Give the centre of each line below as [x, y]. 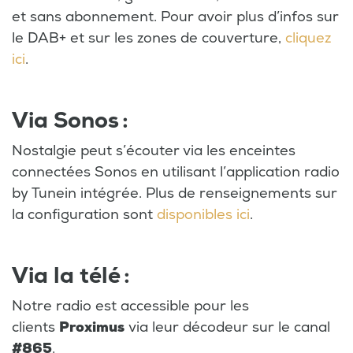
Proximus [92, 328]
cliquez [308, 39]
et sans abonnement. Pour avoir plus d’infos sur [175, 17]
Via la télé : [71, 277]
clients [35, 328]
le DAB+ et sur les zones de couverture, [149, 39]
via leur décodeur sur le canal [227, 328]
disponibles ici [203, 215]
